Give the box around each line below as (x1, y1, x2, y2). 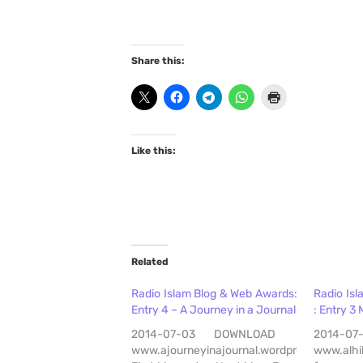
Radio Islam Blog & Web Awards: (131, 287, 297, 301)
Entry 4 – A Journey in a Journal (131, 303, 296, 318)
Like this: (131, 145, 176, 157)
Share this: (131, 55, 185, 67)
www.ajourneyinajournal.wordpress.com (131, 344, 340, 358)
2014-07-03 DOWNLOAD (131, 327, 297, 342)
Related (131, 256, 169, 268)
